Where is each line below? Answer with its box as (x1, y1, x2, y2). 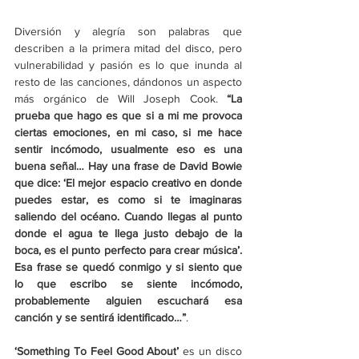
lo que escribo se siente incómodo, (14, 277, 242, 291)
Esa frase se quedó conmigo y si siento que (14, 260, 242, 274)
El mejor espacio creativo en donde (66, 176, 243, 190)
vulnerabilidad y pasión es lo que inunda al (14, 58, 242, 72)
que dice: (14, 176, 64, 190)
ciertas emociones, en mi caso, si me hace (14, 126, 242, 139)
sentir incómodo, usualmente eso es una (14, 143, 242, 156)
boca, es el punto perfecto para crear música (14, 244, 237, 257)
